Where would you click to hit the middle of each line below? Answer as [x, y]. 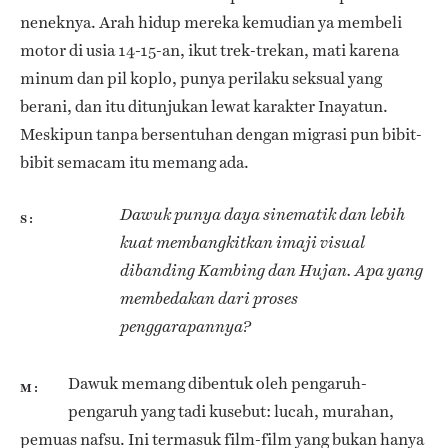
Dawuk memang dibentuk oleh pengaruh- [217, 383]
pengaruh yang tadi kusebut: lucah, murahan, [231, 411]
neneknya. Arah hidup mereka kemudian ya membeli [211, 23]
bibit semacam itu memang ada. [134, 163]
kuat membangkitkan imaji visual [242, 243]
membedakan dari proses [209, 299]
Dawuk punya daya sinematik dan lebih [262, 215]
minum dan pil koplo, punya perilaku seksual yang [201, 79]
